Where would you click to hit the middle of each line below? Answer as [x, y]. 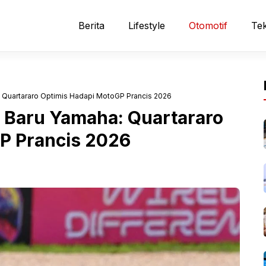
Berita [91, 26]
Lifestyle [147, 26]
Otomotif [208, 26]
